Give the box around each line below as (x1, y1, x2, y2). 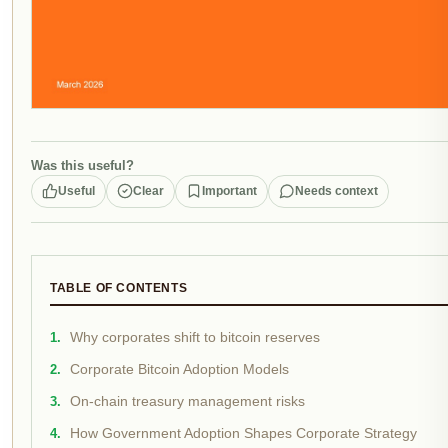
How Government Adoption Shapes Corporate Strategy (70, 425, 417, 441)
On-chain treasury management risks (70, 393, 305, 409)
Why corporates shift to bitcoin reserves (70, 329, 320, 345)
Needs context (295, 183, 378, 198)
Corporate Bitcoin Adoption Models (70, 361, 289, 377)
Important (202, 183, 257, 198)
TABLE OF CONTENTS (50, 280, 188, 295)
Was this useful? (31, 157, 134, 173)
